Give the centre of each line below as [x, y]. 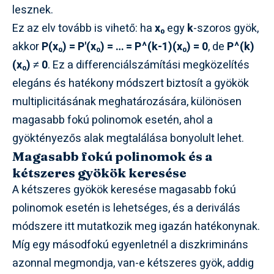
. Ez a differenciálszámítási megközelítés [149, 65]
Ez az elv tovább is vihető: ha [83, 28]
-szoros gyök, [226, 28]
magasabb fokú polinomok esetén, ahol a [113, 120]
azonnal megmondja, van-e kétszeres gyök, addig [133, 263]
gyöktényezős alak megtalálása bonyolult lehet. [128, 138]
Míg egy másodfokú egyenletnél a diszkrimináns [130, 245]
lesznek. [33, 10]
